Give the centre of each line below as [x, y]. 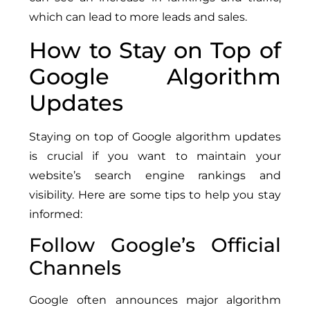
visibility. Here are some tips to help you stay [155, 194]
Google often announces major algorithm [155, 300]
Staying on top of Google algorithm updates [155, 136]
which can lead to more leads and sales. [138, 17]
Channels [75, 268]
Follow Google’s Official [155, 245]
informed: [56, 214]
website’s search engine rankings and [155, 175]
